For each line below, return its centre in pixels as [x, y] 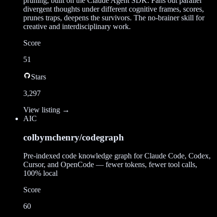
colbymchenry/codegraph [74, 137]
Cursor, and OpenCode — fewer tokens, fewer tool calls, [110, 165]
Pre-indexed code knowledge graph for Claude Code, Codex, [117, 156]
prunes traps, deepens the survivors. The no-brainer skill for [114, 17]
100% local [40, 173]
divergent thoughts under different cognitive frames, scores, [114, 9]
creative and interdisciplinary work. [77, 26]
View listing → [46, 109]
